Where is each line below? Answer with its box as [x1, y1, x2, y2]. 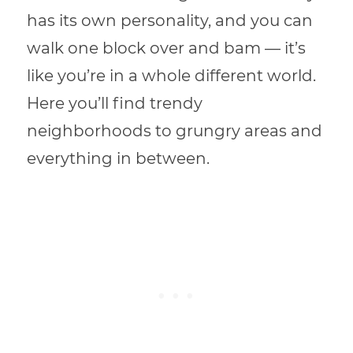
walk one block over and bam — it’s [27, 39, 307, 58]
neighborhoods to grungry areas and [27, 121, 323, 141]
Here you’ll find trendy [27, 94, 203, 113]
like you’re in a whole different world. [27, 66, 317, 86]
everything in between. [27, 149, 210, 169]
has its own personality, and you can [27, 11, 314, 31]
